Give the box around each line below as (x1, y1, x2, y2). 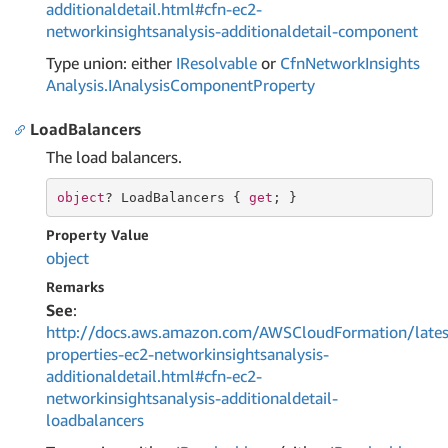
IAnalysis (108, 75, 170, 95)
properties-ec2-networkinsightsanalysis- (46, 344, 329, 364)
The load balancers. (46, 147, 182, 167)
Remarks (46, 278, 104, 295)
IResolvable (176, 53, 257, 73)
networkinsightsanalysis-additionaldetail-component (46, 21, 418, 41)
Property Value (46, 226, 149, 243)
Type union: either (46, 53, 176, 73)
